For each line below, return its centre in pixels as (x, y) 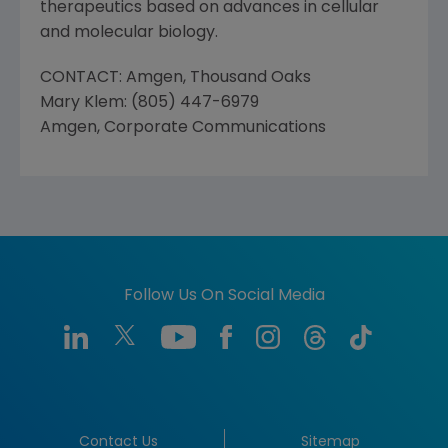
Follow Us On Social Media (224, 296)
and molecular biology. (129, 33)
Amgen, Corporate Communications (183, 128)
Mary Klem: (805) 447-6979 (149, 103)
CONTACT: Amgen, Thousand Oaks (175, 78)
